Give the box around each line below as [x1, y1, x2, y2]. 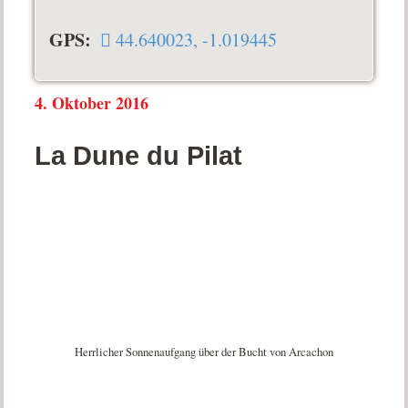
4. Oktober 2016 [35, 90, 149, 115]
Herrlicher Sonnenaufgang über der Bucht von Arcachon [75, 342, 333, 360]
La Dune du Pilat [35, 140, 243, 170]
